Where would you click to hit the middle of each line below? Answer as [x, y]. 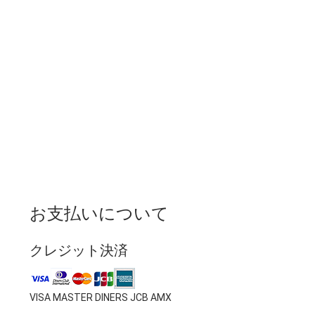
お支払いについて [99, 214]
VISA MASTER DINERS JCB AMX [101, 298]
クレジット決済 [79, 251]
